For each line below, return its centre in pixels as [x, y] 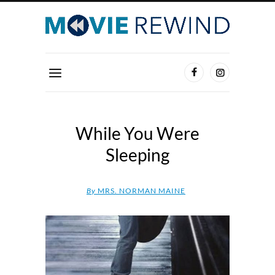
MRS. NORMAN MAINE [141, 191]
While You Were [137, 134]
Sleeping [137, 155]
